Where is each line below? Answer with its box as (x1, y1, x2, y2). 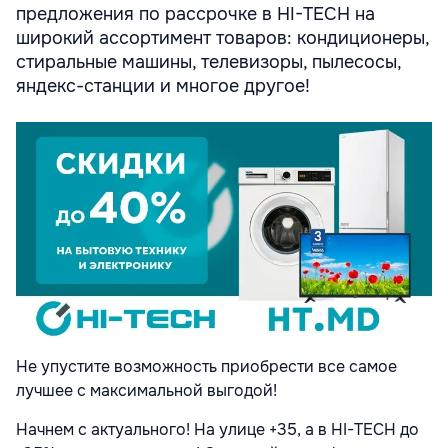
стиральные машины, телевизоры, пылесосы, (16, 51, 401, 74)
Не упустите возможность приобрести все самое (16, 356, 397, 378)
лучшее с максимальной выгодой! (16, 380, 277, 402)
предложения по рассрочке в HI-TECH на (16, 3, 375, 26)
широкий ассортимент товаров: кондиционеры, (16, 27, 429, 50)
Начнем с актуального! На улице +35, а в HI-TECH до (16, 419, 419, 441)
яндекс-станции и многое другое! (16, 75, 310, 98)
